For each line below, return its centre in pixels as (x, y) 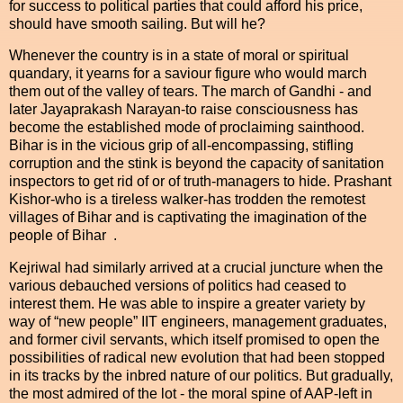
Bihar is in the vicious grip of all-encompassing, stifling (181, 146)
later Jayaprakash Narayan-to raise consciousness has (184, 110)
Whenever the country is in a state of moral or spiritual (179, 56)
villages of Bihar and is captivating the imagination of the (188, 218)
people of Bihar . (65, 236)
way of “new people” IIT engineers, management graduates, (198, 322)
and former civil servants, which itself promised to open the (194, 340)
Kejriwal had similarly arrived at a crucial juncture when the (196, 268)
